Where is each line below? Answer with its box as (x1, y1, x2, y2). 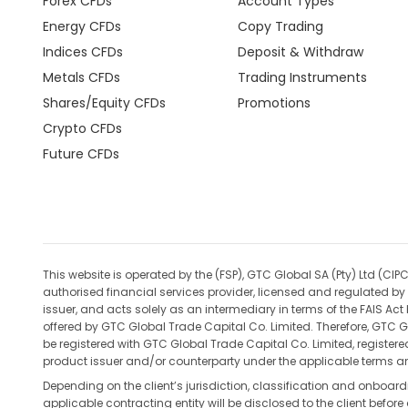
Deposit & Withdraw (237, 43, 363, 61)
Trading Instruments (237, 68, 367, 87)
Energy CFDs (43, 17, 121, 36)
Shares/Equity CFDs (43, 94, 166, 112)
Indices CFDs (43, 43, 123, 61)
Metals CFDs (43, 68, 120, 87)
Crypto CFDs (43, 119, 122, 138)
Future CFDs (43, 145, 119, 163)
